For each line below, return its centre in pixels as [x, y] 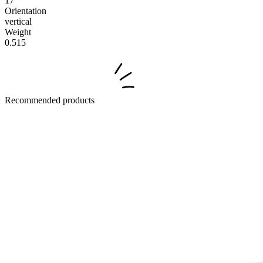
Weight [18, 32]
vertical [18, 22]
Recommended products [51, 100]
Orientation [26, 11]
